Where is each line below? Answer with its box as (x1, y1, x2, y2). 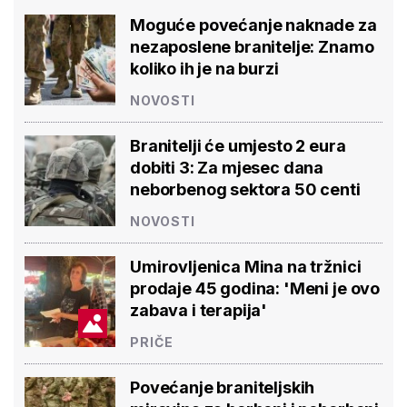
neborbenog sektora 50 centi (130, 179, 361, 199)
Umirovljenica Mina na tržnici (130, 256, 362, 276)
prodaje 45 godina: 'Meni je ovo (130, 278, 381, 298)
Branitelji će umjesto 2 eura (130, 135, 346, 155)
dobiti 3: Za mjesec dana (130, 157, 324, 177)
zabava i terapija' (130, 300, 268, 320)
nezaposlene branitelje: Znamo (130, 36, 374, 56)
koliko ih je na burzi (130, 58, 279, 78)
